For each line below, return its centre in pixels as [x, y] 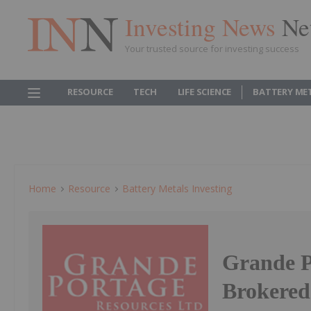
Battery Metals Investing [177, 188]
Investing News [203, 26]
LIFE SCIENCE [204, 92]
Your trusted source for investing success [212, 48]
